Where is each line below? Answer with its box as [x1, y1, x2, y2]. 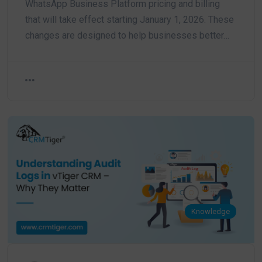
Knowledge [191, 207, 230, 216]
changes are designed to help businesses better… [25, 30, 229, 42]
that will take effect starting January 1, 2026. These [25, 14, 234, 26]
